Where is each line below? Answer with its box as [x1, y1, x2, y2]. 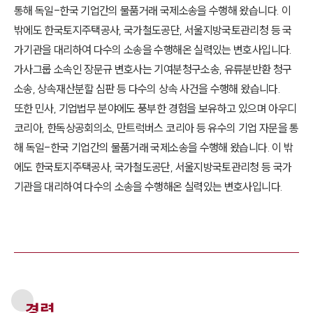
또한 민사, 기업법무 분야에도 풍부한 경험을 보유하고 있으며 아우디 [14, 101, 297, 115]
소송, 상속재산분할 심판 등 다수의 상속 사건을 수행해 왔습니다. [14, 82, 280, 96]
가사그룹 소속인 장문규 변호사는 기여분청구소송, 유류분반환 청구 [14, 62, 292, 76]
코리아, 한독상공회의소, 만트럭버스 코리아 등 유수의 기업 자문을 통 [14, 121, 299, 135]
